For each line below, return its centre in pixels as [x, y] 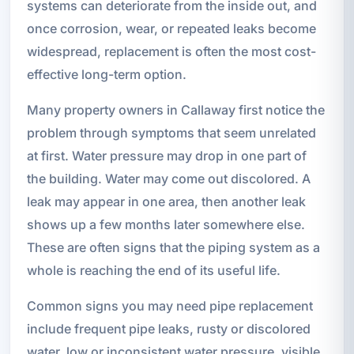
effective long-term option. [106, 74]
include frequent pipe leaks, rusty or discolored [168, 328]
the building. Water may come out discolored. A [168, 178]
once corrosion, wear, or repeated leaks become [171, 28]
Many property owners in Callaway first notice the [175, 109]
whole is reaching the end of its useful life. [153, 270]
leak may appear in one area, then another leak [166, 201]
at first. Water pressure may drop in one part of [166, 155]
